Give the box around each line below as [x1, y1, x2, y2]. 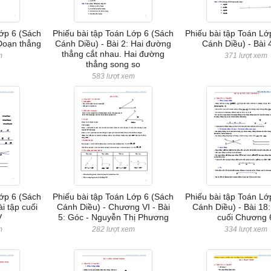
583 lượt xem [91, 72, 135, 80]
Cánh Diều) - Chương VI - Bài [56, 202, 170, 212]
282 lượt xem [91, 225, 135, 233]
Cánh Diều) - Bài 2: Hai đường [55, 39, 172, 48]
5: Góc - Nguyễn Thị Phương [57, 212, 169, 222]
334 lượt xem [224, 225, 267, 233]
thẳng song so [86, 59, 141, 69]
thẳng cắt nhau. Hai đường [62, 49, 165, 59]
